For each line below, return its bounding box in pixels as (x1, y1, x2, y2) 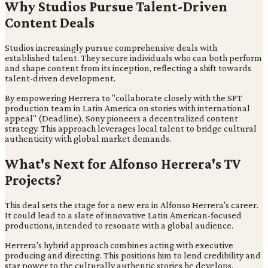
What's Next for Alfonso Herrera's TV (5, 156, 240, 172)
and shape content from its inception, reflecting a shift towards (5, 63, 251, 74)
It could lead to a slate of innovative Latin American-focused (5, 210, 242, 221)
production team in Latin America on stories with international (5, 103, 250, 114)
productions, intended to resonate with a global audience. (5, 220, 233, 231)
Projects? (5, 172, 62, 188)
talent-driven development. (5, 73, 115, 84)
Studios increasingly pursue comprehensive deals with (5, 42, 217, 53)
